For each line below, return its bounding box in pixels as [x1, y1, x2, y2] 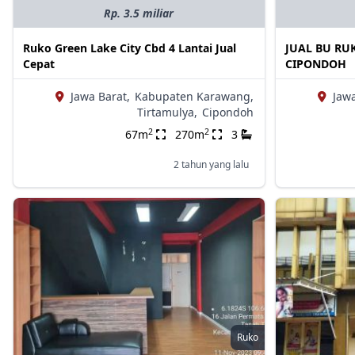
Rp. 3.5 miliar [104, 6, 174, 21]
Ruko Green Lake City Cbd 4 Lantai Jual [23, 40, 236, 56]
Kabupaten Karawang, [134, 89, 254, 105]
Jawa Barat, [70, 89, 130, 105]
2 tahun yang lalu [173, 158, 249, 172]
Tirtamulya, [136, 105, 197, 120]
